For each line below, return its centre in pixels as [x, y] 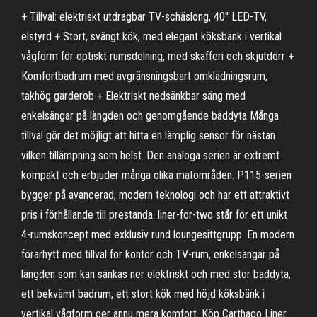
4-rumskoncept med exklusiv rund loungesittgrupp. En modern [158, 235]
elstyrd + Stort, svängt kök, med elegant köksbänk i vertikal [151, 36]
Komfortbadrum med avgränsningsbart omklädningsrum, [144, 76]
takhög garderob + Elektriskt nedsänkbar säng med [133, 96]
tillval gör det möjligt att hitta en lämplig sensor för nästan [148, 136]
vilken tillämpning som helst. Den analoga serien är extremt [150, 155]
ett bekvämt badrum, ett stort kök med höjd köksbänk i [143, 294]
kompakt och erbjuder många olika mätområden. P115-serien [156, 175]
